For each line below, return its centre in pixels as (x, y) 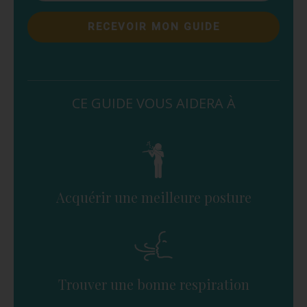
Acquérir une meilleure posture (153, 197)
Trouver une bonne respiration (153, 284)
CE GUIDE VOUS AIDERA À (153, 103)
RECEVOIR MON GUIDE (153, 26)
